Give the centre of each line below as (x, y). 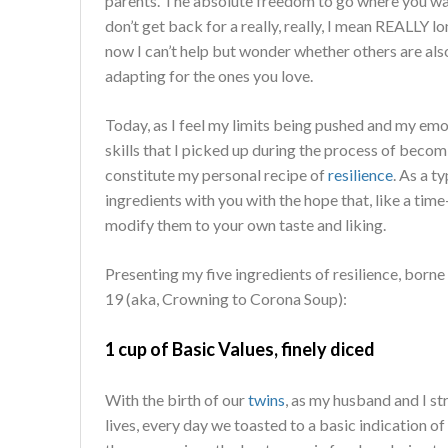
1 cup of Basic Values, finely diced (241, 348)
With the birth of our (176, 399)
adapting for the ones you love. (209, 75)
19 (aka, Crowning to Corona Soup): (226, 298)
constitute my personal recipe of (216, 174)
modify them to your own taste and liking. (245, 224)
